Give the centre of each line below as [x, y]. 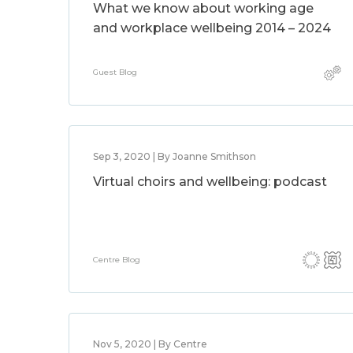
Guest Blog [115, 72]
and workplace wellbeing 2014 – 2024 [212, 28]
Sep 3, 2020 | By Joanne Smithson [175, 156]
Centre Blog [117, 260]
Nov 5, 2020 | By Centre [150, 344]
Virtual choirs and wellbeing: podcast [210, 182]
